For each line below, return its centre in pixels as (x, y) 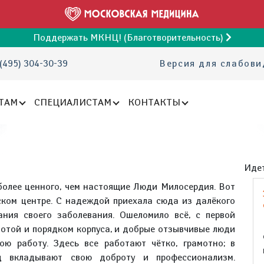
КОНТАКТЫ (154, 102)
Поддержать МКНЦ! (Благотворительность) (129, 37)
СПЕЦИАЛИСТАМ (73, 102)
